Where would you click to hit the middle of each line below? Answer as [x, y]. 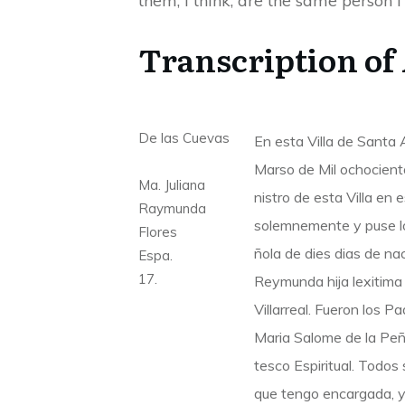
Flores [158, 231]
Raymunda [172, 208]
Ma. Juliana [172, 184]
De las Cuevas [184, 137]
